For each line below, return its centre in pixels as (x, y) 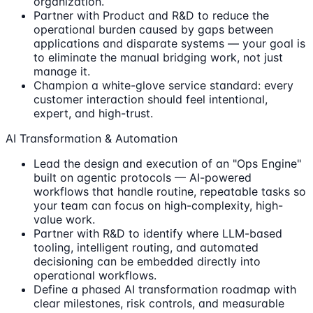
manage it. (62, 71)
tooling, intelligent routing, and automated (146, 247)
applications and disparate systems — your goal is (169, 43)
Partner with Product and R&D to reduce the (151, 15)
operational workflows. (95, 275)
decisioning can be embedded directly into (147, 261)
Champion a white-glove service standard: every (163, 85)
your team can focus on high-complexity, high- (158, 205)
